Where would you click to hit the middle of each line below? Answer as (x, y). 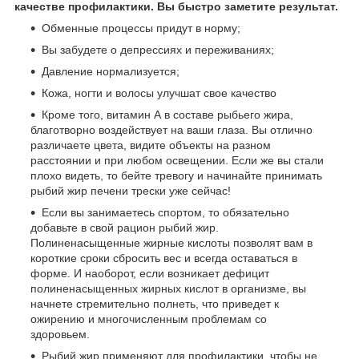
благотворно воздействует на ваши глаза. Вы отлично (171, 129)
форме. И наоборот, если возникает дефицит (150, 273)
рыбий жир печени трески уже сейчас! (131, 190)
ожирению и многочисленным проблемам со (149, 319)
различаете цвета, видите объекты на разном (151, 145)
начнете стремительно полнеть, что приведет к (155, 303)
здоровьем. (60, 334)
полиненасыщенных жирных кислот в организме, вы (168, 288)
